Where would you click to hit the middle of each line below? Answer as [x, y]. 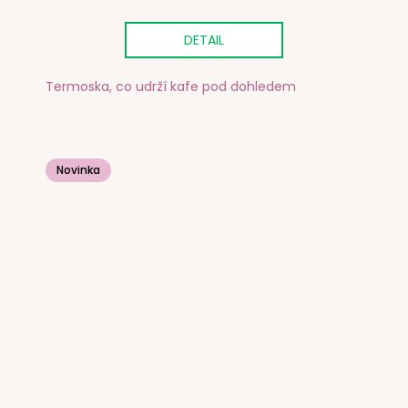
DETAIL [204, 40]
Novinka [78, 170]
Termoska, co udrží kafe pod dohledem [171, 87]
